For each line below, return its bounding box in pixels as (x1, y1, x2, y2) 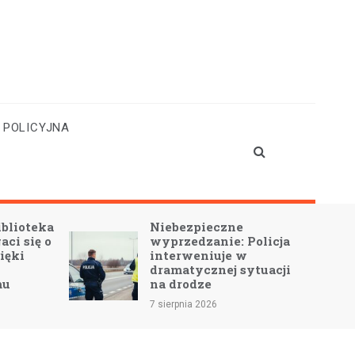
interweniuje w (150, 246, 248, 263)
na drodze (150, 275, 212, 292)
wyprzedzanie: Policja (150, 232, 291, 249)
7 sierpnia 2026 (150, 298, 218, 310)
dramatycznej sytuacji (150, 261, 292, 277)
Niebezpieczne (150, 218, 244, 235)
